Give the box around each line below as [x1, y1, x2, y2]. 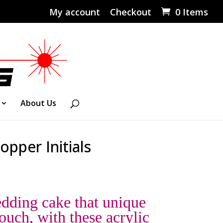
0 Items [175, 5, 208, 18]
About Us [20, 98, 56, 109]
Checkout [110, 5, 151, 18]
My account [49, 5, 100, 18]
